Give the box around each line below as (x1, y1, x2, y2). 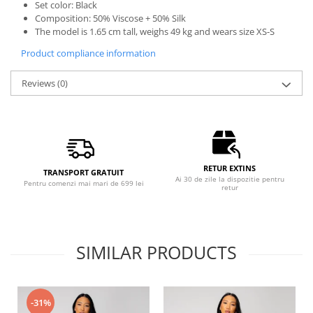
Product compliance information (21, 46, 156, 59)
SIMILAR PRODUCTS (76, 240, 237, 264)
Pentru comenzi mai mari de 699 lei (23, 177, 144, 188)
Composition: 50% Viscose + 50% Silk (35, 11, 186, 24)
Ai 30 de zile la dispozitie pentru (175, 173, 284, 184)
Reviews (22, 76, 57, 89)
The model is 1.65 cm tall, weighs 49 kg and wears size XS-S (35, 24, 275, 38)
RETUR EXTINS (203, 162, 256, 173)
